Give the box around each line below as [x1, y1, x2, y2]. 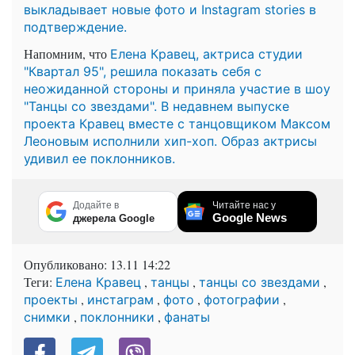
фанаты [164, 309, 210, 326]
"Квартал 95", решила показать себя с [24, 63, 261, 80]
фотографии [204, 292, 280, 308]
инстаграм [87, 292, 154, 308]
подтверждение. [24, 19, 127, 36]
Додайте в [73, 200, 119, 212]
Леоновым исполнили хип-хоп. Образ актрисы [24, 133, 317, 150]
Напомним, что [24, 45, 110, 63]
